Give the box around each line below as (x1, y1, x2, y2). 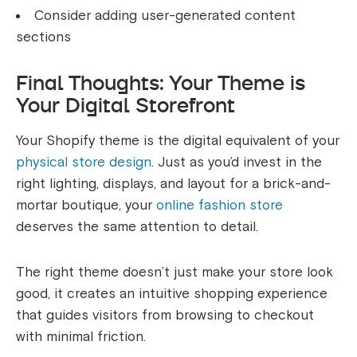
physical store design (16, 153, 151, 171)
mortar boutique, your (16, 196, 156, 214)
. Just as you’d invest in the (151, 153, 322, 171)
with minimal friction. (16, 328, 146, 345)
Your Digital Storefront (16, 90, 235, 120)
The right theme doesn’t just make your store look (16, 263, 333, 280)
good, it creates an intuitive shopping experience (16, 284, 328, 302)
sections (16, 28, 71, 45)
